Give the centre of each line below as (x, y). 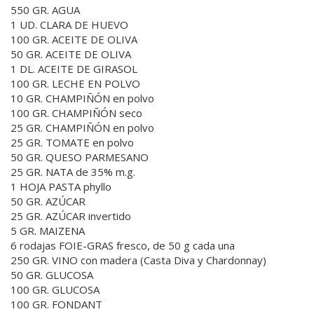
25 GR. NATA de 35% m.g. (73, 172)
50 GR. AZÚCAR (48, 202)
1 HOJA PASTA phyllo (61, 187)
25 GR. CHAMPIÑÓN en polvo (82, 128)
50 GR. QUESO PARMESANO (80, 157)
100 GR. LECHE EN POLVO (75, 84)
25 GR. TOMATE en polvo (72, 143)
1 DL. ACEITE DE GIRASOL (74, 69)
